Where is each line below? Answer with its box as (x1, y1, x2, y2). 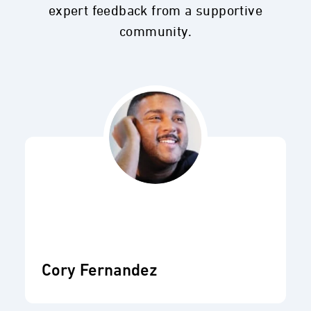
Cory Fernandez (42, 263, 158, 280)
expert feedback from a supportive (48, 4, 263, 19)
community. (119, 25, 192, 40)
